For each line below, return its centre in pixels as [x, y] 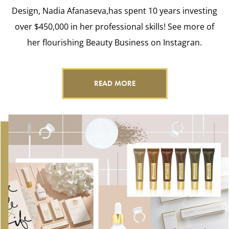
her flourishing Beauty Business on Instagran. [114, 43]
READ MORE [114, 84]
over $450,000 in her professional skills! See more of [114, 27]
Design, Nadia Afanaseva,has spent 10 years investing [114, 11]
